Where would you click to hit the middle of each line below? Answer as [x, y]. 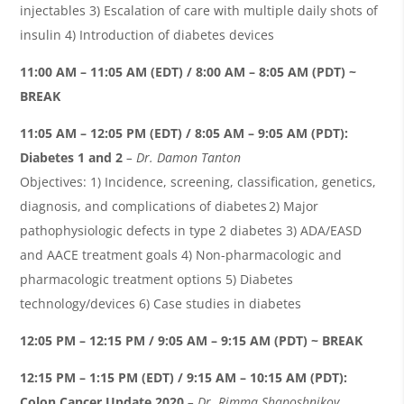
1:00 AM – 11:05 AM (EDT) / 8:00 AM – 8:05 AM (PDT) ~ [192, 71]
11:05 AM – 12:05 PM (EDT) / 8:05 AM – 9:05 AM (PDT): [186, 133]
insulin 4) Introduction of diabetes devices [147, 34]
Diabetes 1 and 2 [73, 157]
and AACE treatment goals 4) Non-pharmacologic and [181, 254]
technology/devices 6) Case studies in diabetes [161, 303]
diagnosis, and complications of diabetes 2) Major [170, 206]
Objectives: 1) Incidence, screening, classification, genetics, [198, 181]
